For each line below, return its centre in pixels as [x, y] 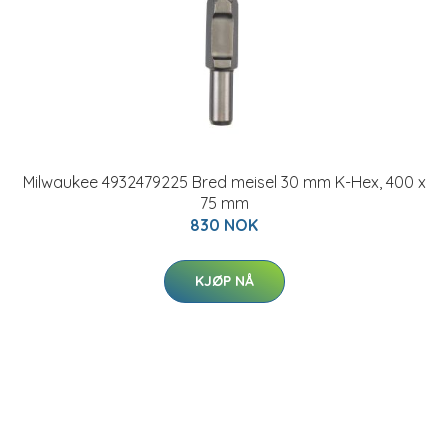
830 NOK [224, 225]
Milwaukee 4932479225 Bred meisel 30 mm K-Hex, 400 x [224, 182]
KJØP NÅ [224, 281]
